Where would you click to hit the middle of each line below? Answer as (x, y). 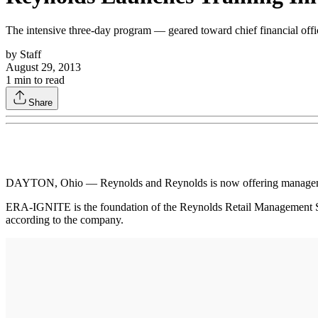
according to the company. (65, 219)
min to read (38, 79)
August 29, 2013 (43, 67)
